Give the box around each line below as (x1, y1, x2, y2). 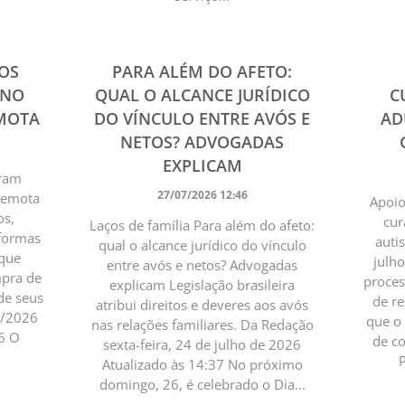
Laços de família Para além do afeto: (89, 215, 316, 234)
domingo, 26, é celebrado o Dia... (99, 374, 306, 393)
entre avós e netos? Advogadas (107, 255, 298, 274)
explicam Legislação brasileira (109, 275, 296, 294)
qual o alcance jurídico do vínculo (98, 235, 306, 254)
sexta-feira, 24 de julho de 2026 (103, 334, 302, 353)
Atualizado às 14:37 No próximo (101, 354, 303, 373)
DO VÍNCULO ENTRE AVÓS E (94, 107, 311, 129)
